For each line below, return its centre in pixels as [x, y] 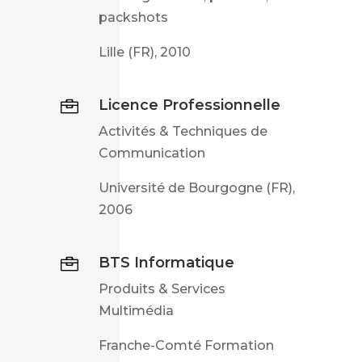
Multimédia [136, 310]
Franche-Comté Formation [186, 345]
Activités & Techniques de [183, 131]
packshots [133, 17]
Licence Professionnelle [189, 105]
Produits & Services [162, 288]
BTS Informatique [166, 262]
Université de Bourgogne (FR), [196, 187]
